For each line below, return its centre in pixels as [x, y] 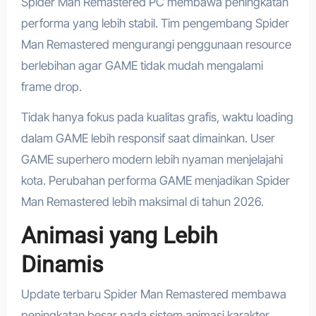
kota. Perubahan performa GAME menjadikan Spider [155, 180]
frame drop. [51, 86]
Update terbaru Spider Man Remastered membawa [153, 294]
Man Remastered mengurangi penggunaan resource [156, 44]
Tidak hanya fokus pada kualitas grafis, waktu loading [157, 117]
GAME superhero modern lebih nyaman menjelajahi [152, 159]
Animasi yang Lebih [119, 235]
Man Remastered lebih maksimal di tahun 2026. [142, 201]
